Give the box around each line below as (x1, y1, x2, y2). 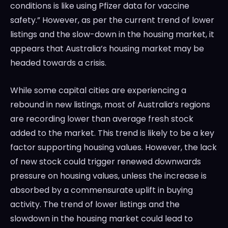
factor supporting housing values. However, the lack (10, 141, 217, 154)
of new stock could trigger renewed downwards (10, 156, 201, 168)
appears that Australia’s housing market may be (10, 43, 204, 55)
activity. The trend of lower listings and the (10, 198, 180, 211)
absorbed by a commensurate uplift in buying (10, 184, 193, 196)
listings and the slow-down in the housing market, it (10, 28, 214, 41)
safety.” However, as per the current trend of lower (10, 14, 214, 26)
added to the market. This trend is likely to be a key (10, 127, 214, 139)
